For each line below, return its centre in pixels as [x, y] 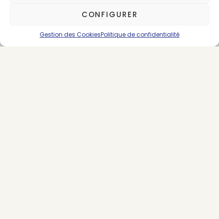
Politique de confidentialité [140, 34]
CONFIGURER [109, 14]
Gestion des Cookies [70, 34]
